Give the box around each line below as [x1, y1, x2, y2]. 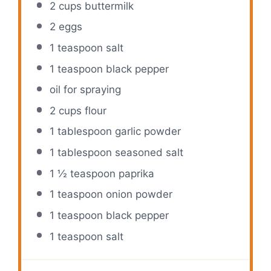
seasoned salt [111, 146, 183, 159]
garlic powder [111, 125, 181, 138]
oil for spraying [49, 83, 121, 96]
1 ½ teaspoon [49, 167, 116, 180]
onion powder [102, 188, 172, 201]
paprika [115, 167, 154, 180]
